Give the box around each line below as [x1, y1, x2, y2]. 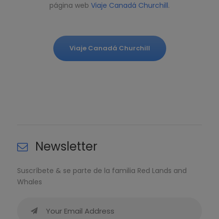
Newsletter [35, 138, 97, 155]
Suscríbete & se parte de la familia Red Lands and [17, 166, 187, 176]
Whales [17, 177, 42, 187]
